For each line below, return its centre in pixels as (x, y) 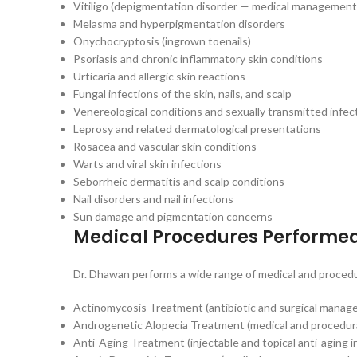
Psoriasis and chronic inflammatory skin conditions (198, 59)
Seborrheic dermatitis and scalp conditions (179, 181)
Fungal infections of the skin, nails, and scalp (182, 94)
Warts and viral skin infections (147, 164)
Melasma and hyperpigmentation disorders (179, 24)
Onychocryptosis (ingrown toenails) (162, 41)
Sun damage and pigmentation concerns (173, 216)
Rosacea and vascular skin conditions (165, 146)
